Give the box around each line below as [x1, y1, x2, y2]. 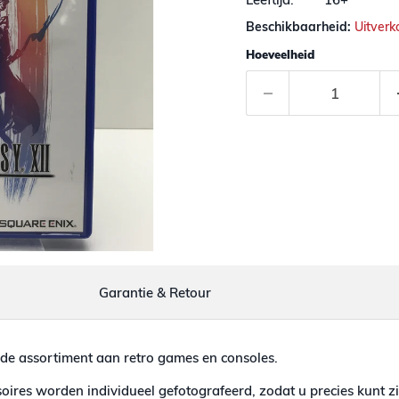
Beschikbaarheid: [245, 19, 351, 36]
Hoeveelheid [245, 47, 314, 62]
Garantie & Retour [99, 283, 211, 301]
